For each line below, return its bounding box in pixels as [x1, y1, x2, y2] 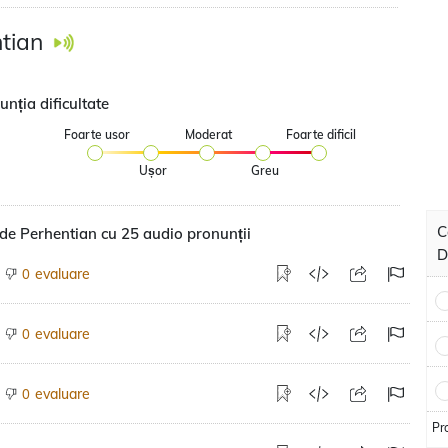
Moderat [185, 127, 233, 142]
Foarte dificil [285, 127, 356, 142]
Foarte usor [63, 127, 130, 142]
